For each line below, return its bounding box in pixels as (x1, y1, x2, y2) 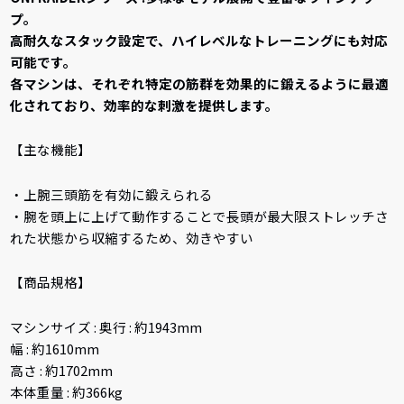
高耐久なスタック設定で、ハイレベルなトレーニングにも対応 (10, 30, 389, 50)
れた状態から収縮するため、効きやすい (10, 227, 254, 247)
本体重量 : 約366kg (10, 381, 124, 401)
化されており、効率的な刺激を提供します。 (10, 95, 280, 115)
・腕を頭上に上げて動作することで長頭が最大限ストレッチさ (10, 206, 390, 225)
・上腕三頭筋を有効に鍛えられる (10, 184, 214, 204)
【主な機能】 (10, 140, 92, 160)
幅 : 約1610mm (10, 338, 100, 358)
